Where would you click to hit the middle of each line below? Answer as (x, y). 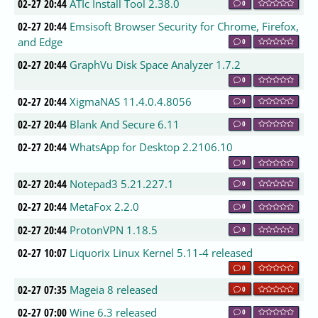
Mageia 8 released (114, 289)
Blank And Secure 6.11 (125, 125)
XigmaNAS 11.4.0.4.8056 (131, 101)
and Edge (40, 42)
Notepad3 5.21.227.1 (122, 184)
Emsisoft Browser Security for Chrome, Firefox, (185, 26)
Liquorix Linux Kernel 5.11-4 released (161, 252)
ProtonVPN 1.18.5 (114, 230)
